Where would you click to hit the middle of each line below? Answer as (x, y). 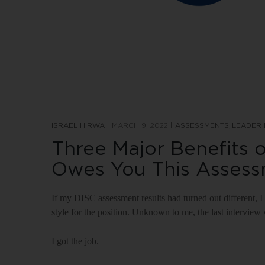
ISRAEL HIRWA (78, 125)
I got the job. (75, 241)
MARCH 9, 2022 (140, 125)
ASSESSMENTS (202, 125)
